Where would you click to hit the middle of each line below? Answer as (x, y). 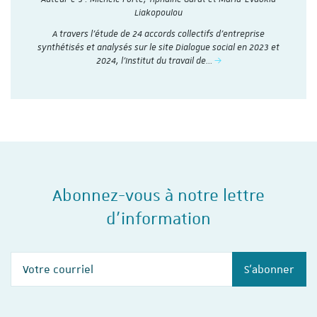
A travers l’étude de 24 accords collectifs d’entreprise (158, 34)
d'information (158, 219)
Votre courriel (154, 259)
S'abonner (269, 269)
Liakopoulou (158, 12)
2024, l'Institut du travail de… (155, 60)
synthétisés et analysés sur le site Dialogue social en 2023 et (158, 47)
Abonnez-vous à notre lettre (158, 196)
